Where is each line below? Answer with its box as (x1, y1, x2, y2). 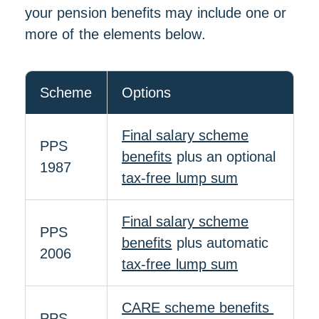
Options (122, 85, 172, 100)
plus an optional (172, 149, 276, 164)
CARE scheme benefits (122, 300, 274, 315)
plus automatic (172, 235, 269, 251)
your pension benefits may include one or (25, 5, 287, 21)
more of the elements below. (25, 26, 210, 42)
